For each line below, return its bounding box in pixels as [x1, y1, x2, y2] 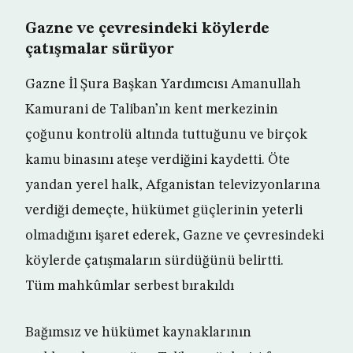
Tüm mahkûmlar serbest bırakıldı [25, 279, 234, 294]
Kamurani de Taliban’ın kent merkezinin [25, 102, 278, 117]
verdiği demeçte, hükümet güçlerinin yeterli [25, 203, 303, 218]
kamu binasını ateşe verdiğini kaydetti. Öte [25, 153, 290, 168]
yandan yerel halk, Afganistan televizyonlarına [25, 178, 321, 193]
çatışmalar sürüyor [25, 42, 174, 58]
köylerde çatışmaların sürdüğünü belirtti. [25, 254, 284, 269]
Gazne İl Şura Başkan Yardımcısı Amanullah [25, 77, 301, 92]
